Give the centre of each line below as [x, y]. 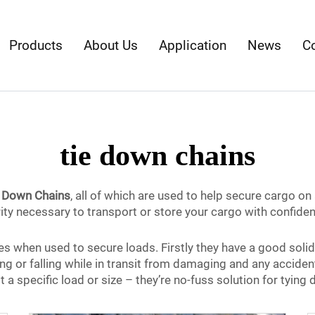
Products [36, 45]
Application [193, 45]
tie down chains [157, 155]
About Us [111, 45]
